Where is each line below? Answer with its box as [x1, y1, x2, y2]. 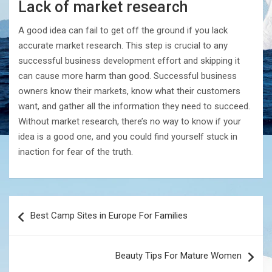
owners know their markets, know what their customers [18, 86, 240, 97]
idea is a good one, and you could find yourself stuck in [18, 131, 237, 143]
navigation [8, 216, 80, 234]
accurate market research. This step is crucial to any [18, 40, 228, 52]
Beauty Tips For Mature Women [115, 250, 242, 262]
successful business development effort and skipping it [18, 55, 240, 67]
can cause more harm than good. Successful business [18, 70, 237, 82]
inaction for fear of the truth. [18, 146, 133, 158]
